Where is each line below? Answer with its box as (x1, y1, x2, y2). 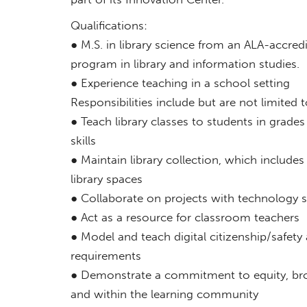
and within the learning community (70, 286, 258, 301)
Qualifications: (70, 18, 147, 32)
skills (70, 133, 96, 147)
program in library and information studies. (70, 56, 299, 71)
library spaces (70, 171, 143, 186)
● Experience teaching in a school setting (70, 75, 290, 90)
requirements (70, 248, 141, 262)
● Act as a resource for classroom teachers (70, 210, 299, 224)
